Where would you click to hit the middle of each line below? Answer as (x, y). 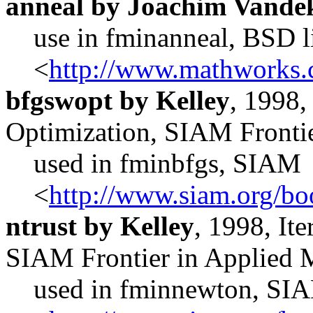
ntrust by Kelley (100, 226)
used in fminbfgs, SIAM (167, 163)
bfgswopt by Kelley (118, 100)
